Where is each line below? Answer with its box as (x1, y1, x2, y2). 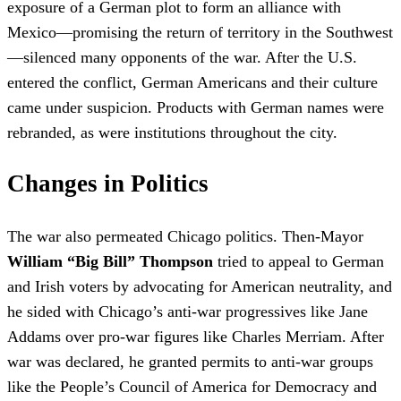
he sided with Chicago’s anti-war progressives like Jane (7, 302, 368, 320)
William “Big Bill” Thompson (7, 252, 213, 270)
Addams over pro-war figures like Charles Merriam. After (7, 327, 384, 346)
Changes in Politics (7, 170, 209, 198)
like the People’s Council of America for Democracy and (7, 377, 377, 396)
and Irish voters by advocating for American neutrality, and (7, 277, 392, 295)
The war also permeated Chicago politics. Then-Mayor (7, 226, 363, 245)
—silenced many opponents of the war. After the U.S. (7, 47, 357, 66)
